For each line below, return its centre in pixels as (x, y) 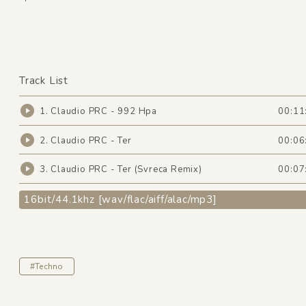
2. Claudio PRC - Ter (85, 140)
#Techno (46, 266)
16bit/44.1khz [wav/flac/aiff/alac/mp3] (121, 200)
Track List (43, 81)
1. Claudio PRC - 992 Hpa (98, 112)
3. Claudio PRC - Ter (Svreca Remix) (121, 170)
